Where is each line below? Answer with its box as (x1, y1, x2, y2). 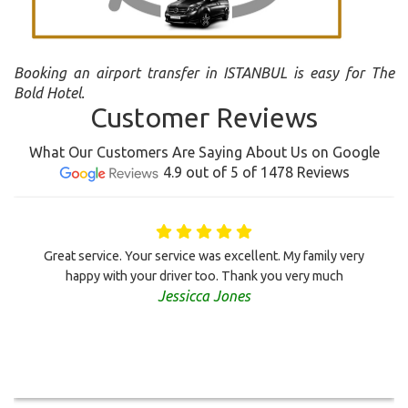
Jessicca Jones (158, 288, 250, 305)
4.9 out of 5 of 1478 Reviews (162, 164, 350, 181)
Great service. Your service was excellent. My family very (44, 249, 364, 264)
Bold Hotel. (14, 85, 85, 102)
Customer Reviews (90, 102, 318, 134)
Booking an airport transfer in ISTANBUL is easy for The (14, 65, 394, 82)
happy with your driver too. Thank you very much (65, 269, 343, 284)
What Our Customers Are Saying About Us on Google (28, 144, 380, 161)
